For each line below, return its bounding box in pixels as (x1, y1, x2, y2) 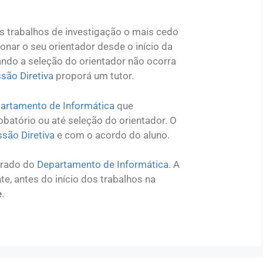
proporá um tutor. (53, 70, 134, 82)
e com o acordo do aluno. (55, 129, 170, 141)
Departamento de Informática (37, 159, 168, 170)
